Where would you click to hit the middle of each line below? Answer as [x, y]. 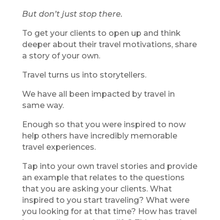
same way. [44, 105]
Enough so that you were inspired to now [104, 124]
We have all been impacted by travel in [98, 94]
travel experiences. [59, 147]
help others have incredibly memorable [99, 136]
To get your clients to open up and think [101, 33]
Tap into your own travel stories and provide [110, 166]
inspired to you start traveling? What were [106, 200]
